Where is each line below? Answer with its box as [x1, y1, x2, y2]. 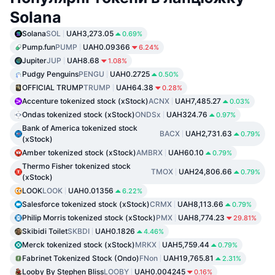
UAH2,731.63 [185, 128, 232, 138]
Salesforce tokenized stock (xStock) [22, 199, 150, 209]
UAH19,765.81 [163, 253, 214, 263]
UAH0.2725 [110, 69, 150, 79]
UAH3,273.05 [66, 28, 114, 38]
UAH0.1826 [95, 226, 135, 236]
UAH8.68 [67, 55, 99, 65]
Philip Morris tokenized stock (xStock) [22, 212, 156, 222]
